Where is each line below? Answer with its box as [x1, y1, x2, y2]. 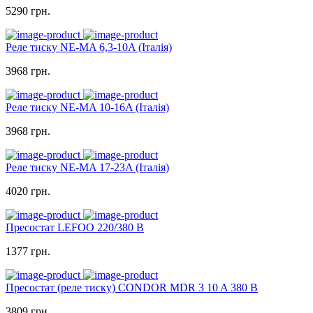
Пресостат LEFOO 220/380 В [6, 221, 144, 234]
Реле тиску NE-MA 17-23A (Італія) [6, 161, 169, 174]
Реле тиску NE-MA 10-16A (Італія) [6, 101, 169, 114]
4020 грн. [6, 185, 50, 198]
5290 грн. [6, 5, 50, 17]
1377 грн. [6, 245, 50, 258]
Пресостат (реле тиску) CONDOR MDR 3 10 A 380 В [6, 282, 258, 294]
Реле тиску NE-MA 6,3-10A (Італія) [6, 41, 172, 54]
